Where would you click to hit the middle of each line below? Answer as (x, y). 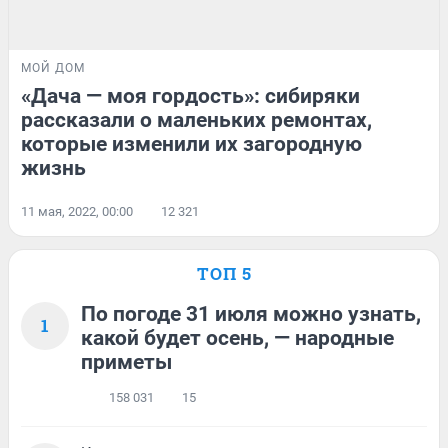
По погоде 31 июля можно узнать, (251, 313)
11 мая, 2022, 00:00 (77, 211)
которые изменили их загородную (191, 143)
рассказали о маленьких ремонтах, (196, 119)
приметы (126, 361)
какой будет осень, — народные (237, 337)
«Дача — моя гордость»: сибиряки (190, 95)
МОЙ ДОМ (53, 67)
